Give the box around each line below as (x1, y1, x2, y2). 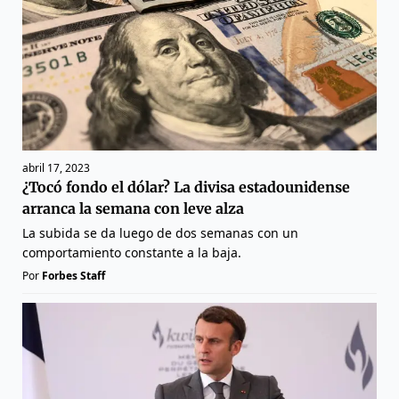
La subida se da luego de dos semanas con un (22, 224, 298, 242)
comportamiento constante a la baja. (22, 244, 241, 262)
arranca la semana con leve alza (22, 199, 244, 218)
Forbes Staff (42, 268, 105, 284)
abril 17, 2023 (22, 160, 90, 176)
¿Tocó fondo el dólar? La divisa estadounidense (22, 178, 350, 197)
